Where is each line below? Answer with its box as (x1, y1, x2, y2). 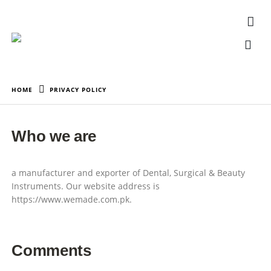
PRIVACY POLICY (50, 85, 107, 94)
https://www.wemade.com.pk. (11, 194, 132, 205)
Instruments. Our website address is (11, 180, 160, 192)
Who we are (11, 128, 97, 145)
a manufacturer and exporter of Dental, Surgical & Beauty (11, 167, 246, 178)
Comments (11, 242, 91, 260)
